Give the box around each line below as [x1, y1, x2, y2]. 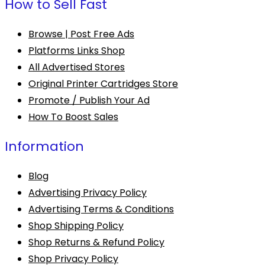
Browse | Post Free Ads [28, 27, 134, 41]
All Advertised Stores [28, 60, 125, 75]
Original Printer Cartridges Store [28, 77, 178, 91]
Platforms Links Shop [28, 44, 125, 58]
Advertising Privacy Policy [28, 186, 147, 200]
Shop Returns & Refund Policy [28, 235, 164, 250]
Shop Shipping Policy [28, 219, 124, 233]
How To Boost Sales [28, 110, 118, 124]
